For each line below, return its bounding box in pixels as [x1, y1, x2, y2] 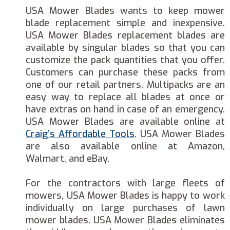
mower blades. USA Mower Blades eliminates [26, 214, 225, 226]
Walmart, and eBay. [26, 152, 112, 165]
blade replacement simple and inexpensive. [26, 17, 225, 29]
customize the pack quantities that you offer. [26, 54, 225, 66]
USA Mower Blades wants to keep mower [26, 5, 225, 17]
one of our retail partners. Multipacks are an [26, 79, 225, 91]
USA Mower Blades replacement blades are [26, 29, 225, 42]
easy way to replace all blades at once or [26, 91, 225, 103]
